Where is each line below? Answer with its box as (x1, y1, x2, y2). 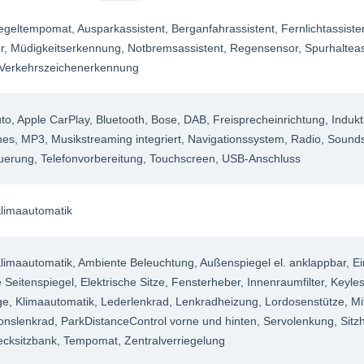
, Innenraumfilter (240, 275, 325, 288)
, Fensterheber (165, 275, 241, 288)
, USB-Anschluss (215, 151, 301, 165)
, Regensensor (223, 41, 299, 54)
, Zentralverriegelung (118, 333, 226, 347)
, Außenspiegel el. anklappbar (194, 255, 347, 269)
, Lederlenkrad (94, 294, 170, 308)
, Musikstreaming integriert (45, 132, 182, 145)
